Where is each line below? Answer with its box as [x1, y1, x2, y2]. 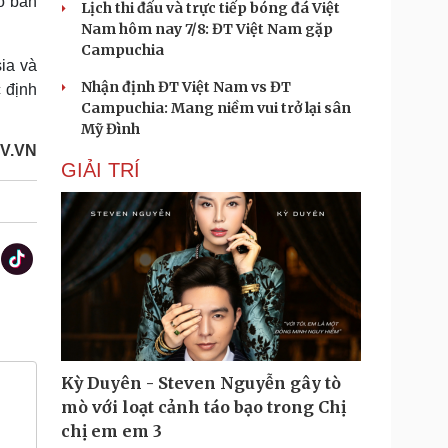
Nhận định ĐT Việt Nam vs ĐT [81, 78, 291, 96]
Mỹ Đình [81, 120, 140, 138]
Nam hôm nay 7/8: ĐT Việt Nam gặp [81, 20, 333, 38]
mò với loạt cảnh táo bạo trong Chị [61, 397, 346, 417]
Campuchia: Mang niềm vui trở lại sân [81, 99, 351, 117]
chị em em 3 [61, 421, 162, 441]
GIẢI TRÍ [61, 159, 140, 181]
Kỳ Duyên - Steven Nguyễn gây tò [61, 373, 341, 393]
